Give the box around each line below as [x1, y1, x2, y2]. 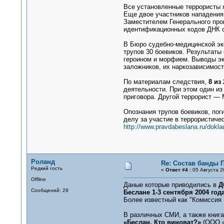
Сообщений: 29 [30, 187, 68, 193]
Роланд [30, 158, 55, 165]
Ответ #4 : [165, 167, 191, 172]
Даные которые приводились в [123, 181, 218, 188]
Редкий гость [30, 165, 62, 171]
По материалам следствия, [123, 78, 208, 85]
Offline [30, 176, 46, 182]
